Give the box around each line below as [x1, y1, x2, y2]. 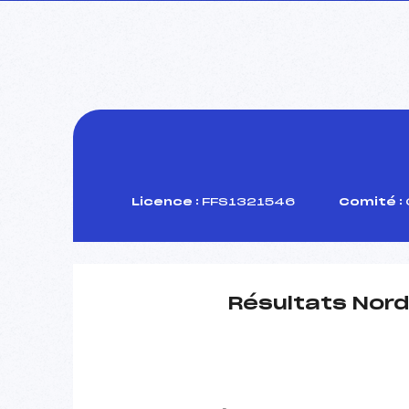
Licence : [131, 195, 199, 207]
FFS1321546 [199, 195, 295, 207]
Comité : [339, 195, 403, 207]
